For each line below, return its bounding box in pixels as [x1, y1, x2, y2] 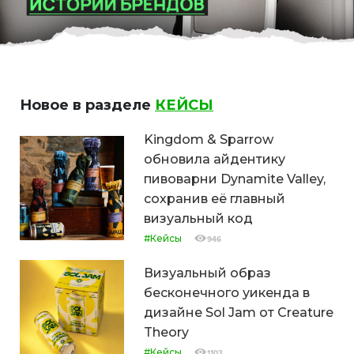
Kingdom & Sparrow [144, 131, 273, 147]
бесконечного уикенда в [144, 284, 310, 300]
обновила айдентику [144, 151, 285, 167]
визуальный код [144, 210, 253, 226]
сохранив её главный [144, 190, 285, 206]
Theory [144, 324, 189, 340]
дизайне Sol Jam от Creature [144, 304, 333, 320]
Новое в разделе [20, 96, 155, 114]
